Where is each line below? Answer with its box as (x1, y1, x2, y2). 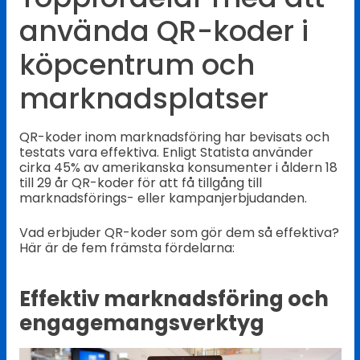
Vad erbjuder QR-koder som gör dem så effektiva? (18, 223, 339, 243)
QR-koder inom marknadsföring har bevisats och (18, 128, 329, 147)
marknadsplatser (18, 78, 268, 118)
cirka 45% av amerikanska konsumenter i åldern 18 (18, 158, 337, 178)
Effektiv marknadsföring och (18, 284, 329, 313)
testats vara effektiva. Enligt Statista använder (18, 143, 313, 162)
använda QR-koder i (18, 10, 309, 51)
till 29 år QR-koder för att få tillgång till (18, 174, 262, 193)
